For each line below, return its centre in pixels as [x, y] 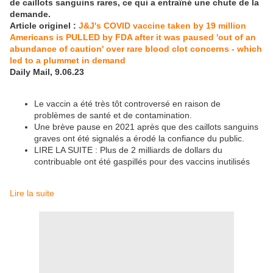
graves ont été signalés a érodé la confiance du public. [139, 139]
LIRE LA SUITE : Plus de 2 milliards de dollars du [128, 150]
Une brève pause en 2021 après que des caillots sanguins [146, 127]
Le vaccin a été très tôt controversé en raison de [127, 104]
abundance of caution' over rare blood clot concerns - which [136, 49]
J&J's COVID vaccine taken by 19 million [161, 26]
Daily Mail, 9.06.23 [47, 72]
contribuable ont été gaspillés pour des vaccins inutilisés [142, 162]
